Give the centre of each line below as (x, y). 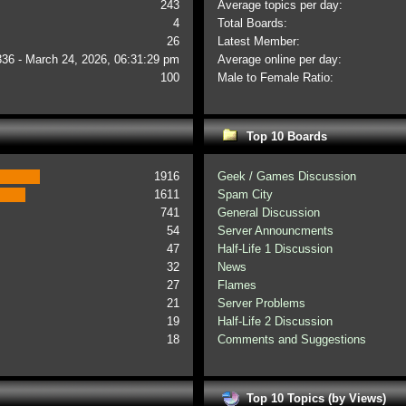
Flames (237, 285)
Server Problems (262, 303)
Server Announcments (276, 231)
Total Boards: (253, 23)
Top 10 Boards (286, 136)
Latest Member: (259, 41)
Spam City (246, 194)
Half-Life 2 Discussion (275, 321)
